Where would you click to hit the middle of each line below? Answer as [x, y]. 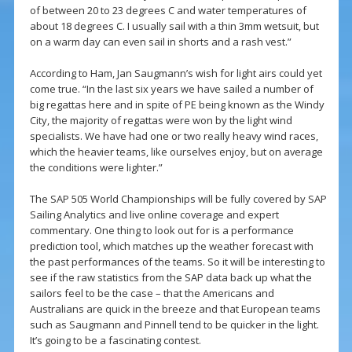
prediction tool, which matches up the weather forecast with [171, 246]
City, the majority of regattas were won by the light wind [161, 121]
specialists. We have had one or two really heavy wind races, [174, 136]
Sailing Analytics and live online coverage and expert [154, 215]
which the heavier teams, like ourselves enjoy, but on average [176, 152]
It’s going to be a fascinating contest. [115, 341]
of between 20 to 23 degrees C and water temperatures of [168, 11]
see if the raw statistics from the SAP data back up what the [170, 278]
